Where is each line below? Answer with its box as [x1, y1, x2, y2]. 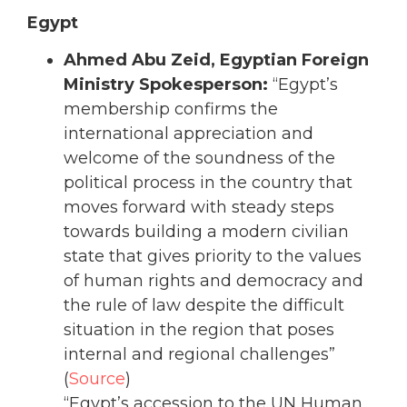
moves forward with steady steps [64, 197, 334, 218]
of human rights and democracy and [64, 271, 363, 292]
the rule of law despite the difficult [64, 295, 344, 316]
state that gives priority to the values [64, 246, 362, 267]
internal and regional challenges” [64, 344, 335, 365]
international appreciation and [64, 124, 313, 144]
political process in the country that [64, 173, 352, 194]
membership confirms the [64, 99, 278, 120]
